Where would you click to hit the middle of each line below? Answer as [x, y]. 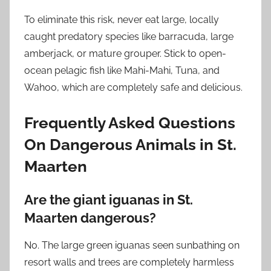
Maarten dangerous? [90, 218]
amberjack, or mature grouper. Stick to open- [125, 54]
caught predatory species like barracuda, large [129, 37]
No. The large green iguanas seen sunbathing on [132, 245]
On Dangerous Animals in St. [130, 145]
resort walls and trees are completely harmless [129, 262]
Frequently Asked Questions [130, 123]
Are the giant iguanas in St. [109, 200]
